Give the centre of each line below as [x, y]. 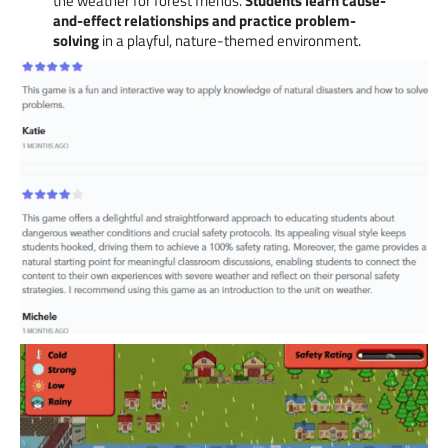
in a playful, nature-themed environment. [229, 41]
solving [75, 41]
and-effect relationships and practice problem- [204, 21]
